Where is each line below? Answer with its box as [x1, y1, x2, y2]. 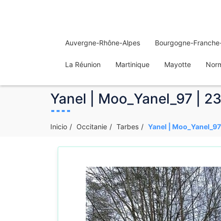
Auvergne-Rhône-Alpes [65, 38, 140, 47]
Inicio [50, 122, 67, 131]
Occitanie [76, 122, 107, 131]
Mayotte [164, 60, 191, 69]
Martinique [115, 60, 149, 69]
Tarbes [116, 122, 139, 131]
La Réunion [65, 60, 101, 69]
